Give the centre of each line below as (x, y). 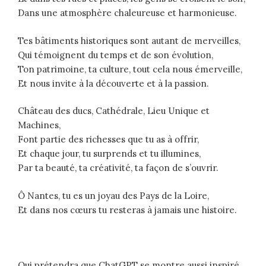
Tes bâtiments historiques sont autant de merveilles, (129, 40)
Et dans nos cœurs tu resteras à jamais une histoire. (127, 210)
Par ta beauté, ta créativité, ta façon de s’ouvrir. (118, 168)
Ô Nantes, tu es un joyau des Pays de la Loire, (113, 195)
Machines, (39, 125)
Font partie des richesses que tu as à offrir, (108, 140)
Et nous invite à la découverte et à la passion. (113, 83)
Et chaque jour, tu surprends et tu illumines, (109, 154)
